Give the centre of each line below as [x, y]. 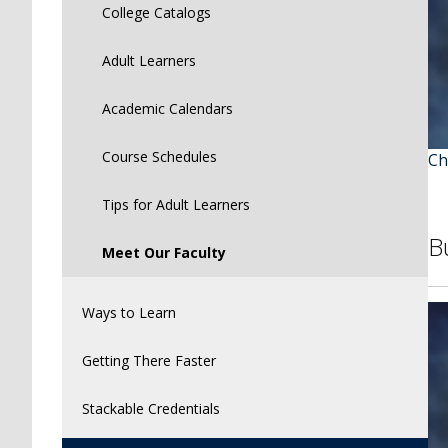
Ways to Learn [129, 312]
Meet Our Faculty [164, 252]
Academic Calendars [167, 108]
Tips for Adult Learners [176, 204]
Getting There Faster [149, 360]
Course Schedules [159, 156]
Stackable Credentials [151, 408]
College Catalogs [156, 12]
